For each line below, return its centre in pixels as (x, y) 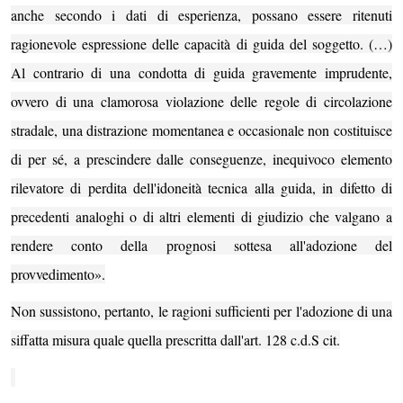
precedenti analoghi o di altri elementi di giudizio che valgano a (201, 216)
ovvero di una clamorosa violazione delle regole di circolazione (201, 101)
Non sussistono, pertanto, (85, 311)
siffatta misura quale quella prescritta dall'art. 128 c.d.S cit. (175, 340)
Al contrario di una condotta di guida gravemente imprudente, (201, 72)
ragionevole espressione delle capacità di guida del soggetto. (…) (201, 43)
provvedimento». (58, 273)
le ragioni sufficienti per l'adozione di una (275, 311)
